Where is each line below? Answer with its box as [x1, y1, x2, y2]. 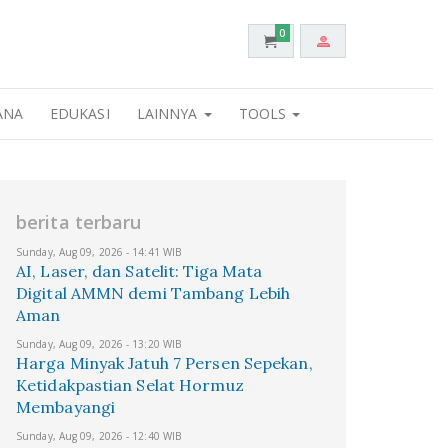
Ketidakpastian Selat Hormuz [16, 375, 244, 395]
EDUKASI [49, 104, 110, 123]
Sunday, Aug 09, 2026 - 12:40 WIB [16, 429, 182, 443]
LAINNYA [136, 104, 202, 123]
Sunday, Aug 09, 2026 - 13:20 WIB [16, 337, 182, 351]
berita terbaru [16, 210, 142, 234]
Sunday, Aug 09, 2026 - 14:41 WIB [16, 245, 182, 259]
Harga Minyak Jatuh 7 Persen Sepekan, [16, 353, 313, 373]
